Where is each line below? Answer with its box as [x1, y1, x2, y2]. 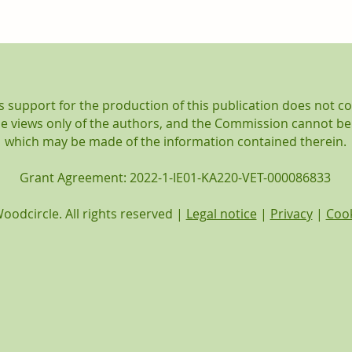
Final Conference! [64, 54, 189, 75]
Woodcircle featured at [64, 15, 228, 35]
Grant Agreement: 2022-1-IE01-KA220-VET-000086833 [20, 169, 331, 187]
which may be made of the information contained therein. [4, 133, 346, 151]
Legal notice [185, 205, 257, 223]
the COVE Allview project [64, 35, 240, 55]
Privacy [269, 205, 313, 223]
